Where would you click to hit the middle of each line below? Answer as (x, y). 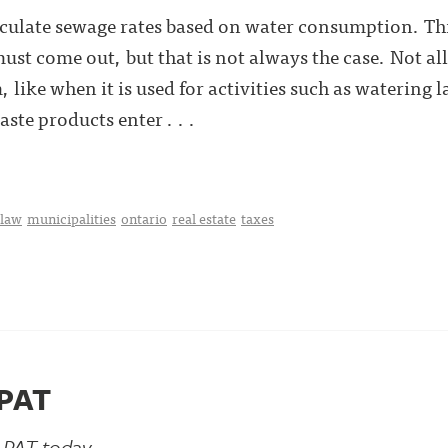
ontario (144, 218)
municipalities (71, 218)
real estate (204, 218)
